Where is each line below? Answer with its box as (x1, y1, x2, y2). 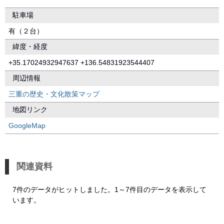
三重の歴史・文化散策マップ (8, 90, 99, 98)
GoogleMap (8, 121, 45, 129)
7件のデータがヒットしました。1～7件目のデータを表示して (12, 185, 206, 193)
